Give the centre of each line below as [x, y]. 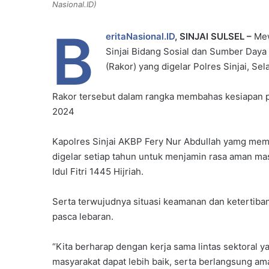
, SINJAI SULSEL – [213, 37]
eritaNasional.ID [140, 37]
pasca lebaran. [83, 217]
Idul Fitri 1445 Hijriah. [98, 172]
